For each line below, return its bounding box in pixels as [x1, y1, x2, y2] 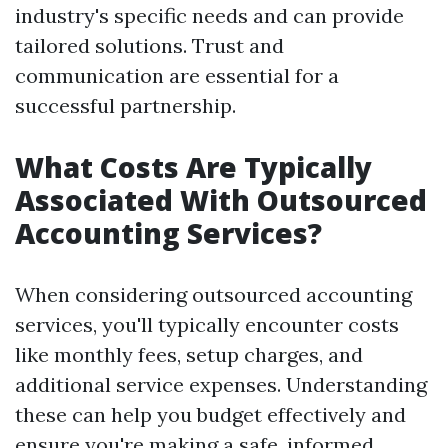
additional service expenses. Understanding [15, 372, 427, 398]
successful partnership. [15, 93, 236, 119]
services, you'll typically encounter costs [15, 312, 399, 338]
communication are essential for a [15, 63, 339, 89]
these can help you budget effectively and [15, 402, 406, 428]
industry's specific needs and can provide [15, 3, 404, 29]
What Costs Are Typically [15, 148, 372, 187]
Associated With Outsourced [15, 181, 427, 220]
